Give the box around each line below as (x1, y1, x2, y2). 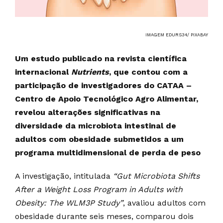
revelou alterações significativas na (15, 108, 160, 117)
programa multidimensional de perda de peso (15, 148, 201, 157)
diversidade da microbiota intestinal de (15, 121, 176, 130)
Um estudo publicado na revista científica (15, 54, 187, 63)
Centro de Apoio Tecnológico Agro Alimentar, (15, 94, 198, 104)
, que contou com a (109, 67, 188, 77)
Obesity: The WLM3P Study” (15, 198, 123, 208)
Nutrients (71, 67, 109, 77)
